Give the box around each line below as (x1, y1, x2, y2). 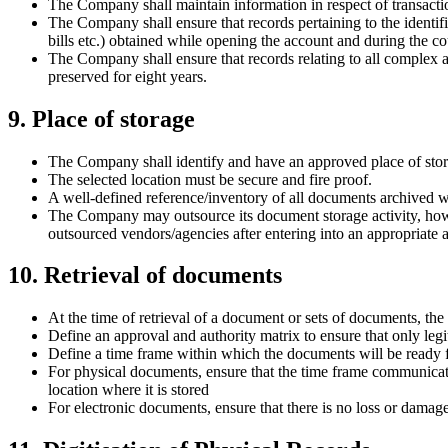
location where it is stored (48, 381, 209, 399)
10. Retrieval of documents (8, 262, 282, 289)
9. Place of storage (8, 105, 195, 132)
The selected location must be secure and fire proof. (48, 170, 372, 188)
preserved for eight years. (48, 67, 207, 85)
